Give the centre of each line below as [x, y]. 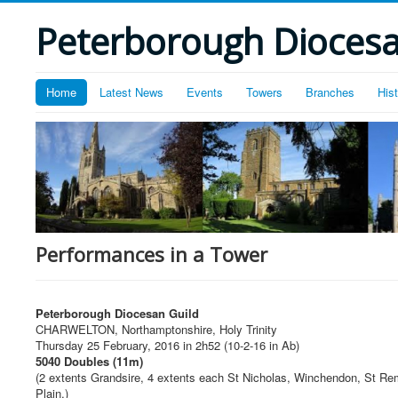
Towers [264, 92]
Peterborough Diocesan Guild [117, 313]
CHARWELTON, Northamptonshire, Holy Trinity [156, 329]
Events [205, 92]
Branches [330, 92]
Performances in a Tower [151, 254]
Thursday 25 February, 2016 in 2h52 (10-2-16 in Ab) [167, 345]
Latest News [131, 92]
